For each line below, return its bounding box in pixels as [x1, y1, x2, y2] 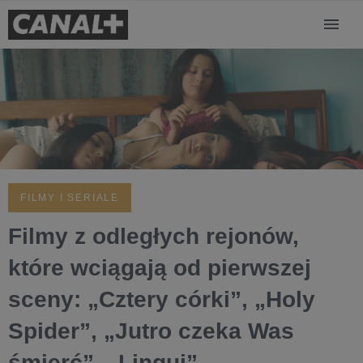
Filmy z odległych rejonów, [8, 224, 299, 250]
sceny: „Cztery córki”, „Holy [8, 287, 315, 313]
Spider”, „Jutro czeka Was [8, 318, 294, 344]
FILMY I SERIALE [20, 192, 119, 204]
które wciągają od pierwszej [8, 255, 311, 281]
